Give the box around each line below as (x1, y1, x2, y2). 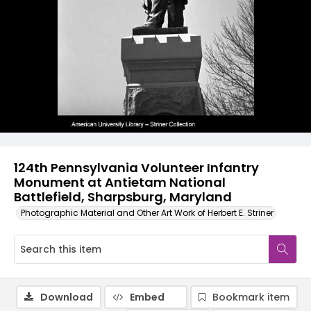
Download (40, 290, 93, 304)
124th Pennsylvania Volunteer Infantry (14, 159, 259, 176)
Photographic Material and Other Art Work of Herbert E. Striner (21, 207, 274, 219)
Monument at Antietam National (14, 174, 226, 191)
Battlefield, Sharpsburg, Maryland (14, 188, 232, 205)
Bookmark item (212, 290, 289, 304)
